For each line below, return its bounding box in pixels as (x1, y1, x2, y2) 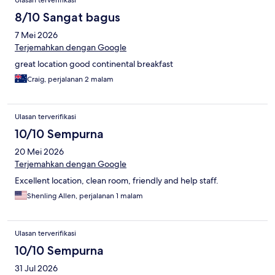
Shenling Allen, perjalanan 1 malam (27, 191, 143, 201)
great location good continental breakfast (15, 58, 173, 70)
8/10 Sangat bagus (15, 10, 120, 25)
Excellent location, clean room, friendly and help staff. (15, 175, 219, 187)
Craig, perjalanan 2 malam (27, 74, 114, 85)
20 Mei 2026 (15, 146, 64, 158)
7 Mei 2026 (15, 29, 58, 41)
